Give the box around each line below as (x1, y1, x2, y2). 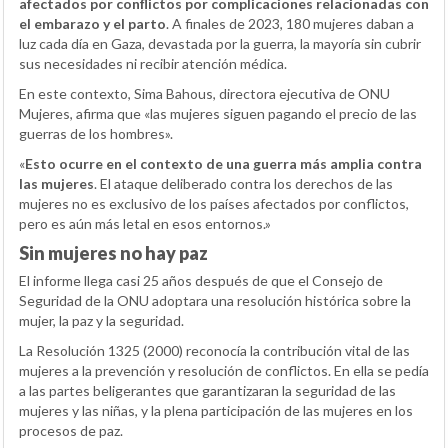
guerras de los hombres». (19, 125, 173, 143)
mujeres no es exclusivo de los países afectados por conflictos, (19, 195, 409, 213)
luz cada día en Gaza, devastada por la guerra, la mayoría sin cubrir (19, 35, 421, 53)
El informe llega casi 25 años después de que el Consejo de (19, 272, 383, 290)
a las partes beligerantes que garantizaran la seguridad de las (19, 382, 396, 400)
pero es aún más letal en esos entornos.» (19, 215, 271, 233)
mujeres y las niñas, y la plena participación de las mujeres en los (19, 402, 413, 420)
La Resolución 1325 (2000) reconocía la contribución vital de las (19, 342, 410, 360)
